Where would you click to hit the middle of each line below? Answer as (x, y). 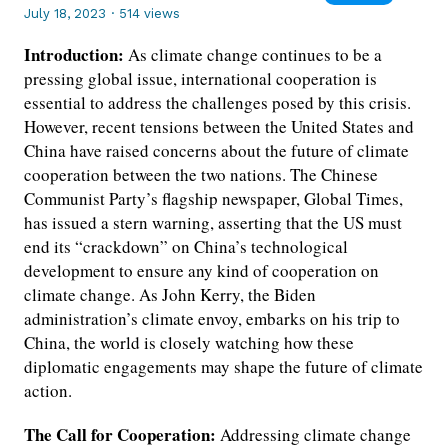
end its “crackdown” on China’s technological (186, 247)
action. (48, 391)
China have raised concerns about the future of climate (216, 151)
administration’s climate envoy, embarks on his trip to (212, 319)
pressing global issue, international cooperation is (200, 79)
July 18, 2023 (65, 14)
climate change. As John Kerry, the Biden (170, 295)
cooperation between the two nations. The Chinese (201, 175)
